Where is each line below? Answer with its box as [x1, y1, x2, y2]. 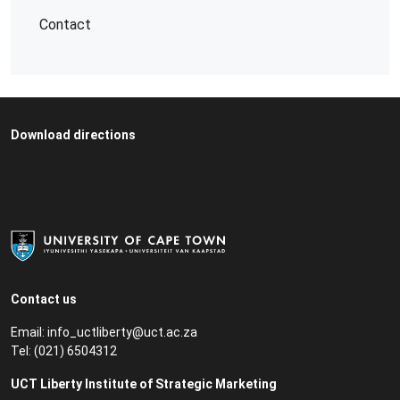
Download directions [11, 127, 136, 142]
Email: [11, 325, 47, 339]
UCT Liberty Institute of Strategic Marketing [11, 377, 277, 391]
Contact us [11, 292, 77, 306]
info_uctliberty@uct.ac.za [47, 325, 197, 339]
